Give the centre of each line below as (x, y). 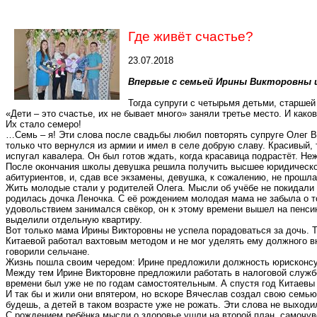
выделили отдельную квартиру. (74, 220)
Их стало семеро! (44, 124)
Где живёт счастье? (191, 36)
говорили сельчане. (48, 252)
